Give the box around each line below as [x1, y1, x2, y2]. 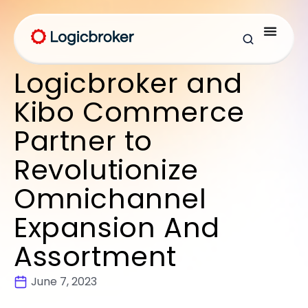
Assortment [14, 237, 177, 276]
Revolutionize [14, 151, 199, 189]
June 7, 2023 [31, 274, 97, 289]
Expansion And [14, 208, 220, 247]
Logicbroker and [14, 64, 243, 102]
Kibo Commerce [14, 93, 245, 131]
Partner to [14, 122, 153, 160]
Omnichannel [14, 179, 207, 218]
